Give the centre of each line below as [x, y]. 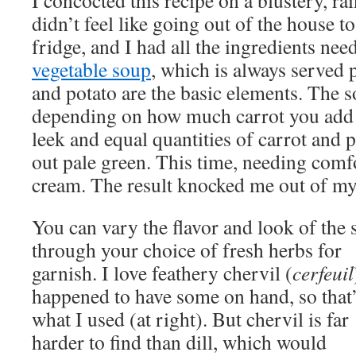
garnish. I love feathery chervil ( [162, 273]
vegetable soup [91, 69]
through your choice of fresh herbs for [187, 250]
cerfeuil [323, 273]
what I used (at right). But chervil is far [190, 319]
